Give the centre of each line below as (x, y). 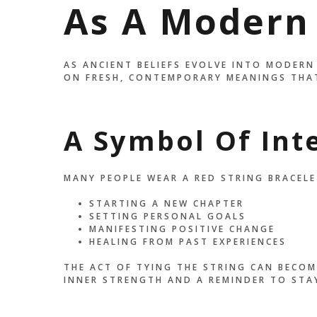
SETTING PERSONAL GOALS (167, 216)
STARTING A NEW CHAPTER (166, 203)
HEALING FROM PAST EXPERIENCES (188, 241)
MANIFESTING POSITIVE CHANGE (182, 229)
